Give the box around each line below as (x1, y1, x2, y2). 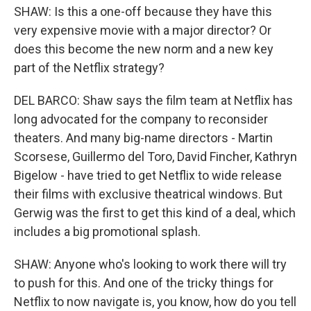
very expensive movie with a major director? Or (14, 23, 271, 37)
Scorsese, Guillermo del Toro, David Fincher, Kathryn (14, 149, 297, 164)
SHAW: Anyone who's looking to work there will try (14, 257, 287, 271)
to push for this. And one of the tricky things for (14, 276, 274, 290)
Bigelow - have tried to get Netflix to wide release (14, 168, 282, 183)
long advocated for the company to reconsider (14, 112, 268, 126)
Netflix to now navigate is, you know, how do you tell (14, 294, 296, 309)
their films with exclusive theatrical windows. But (14, 187, 283, 201)
